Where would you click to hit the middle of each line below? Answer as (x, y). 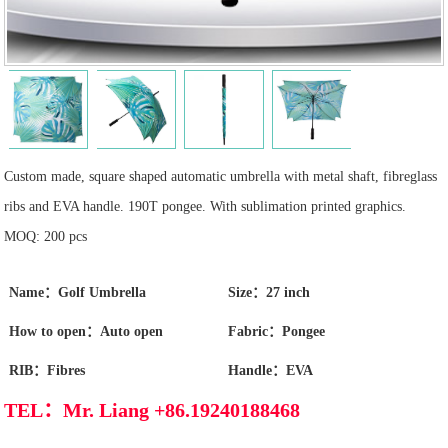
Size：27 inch (269, 293)
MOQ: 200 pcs (46, 237)
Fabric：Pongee (277, 332)
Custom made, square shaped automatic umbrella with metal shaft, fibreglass (221, 177)
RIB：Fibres (46, 371)
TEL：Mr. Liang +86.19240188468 (152, 409)
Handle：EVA (271, 371)
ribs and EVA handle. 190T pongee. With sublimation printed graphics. (205, 207)
